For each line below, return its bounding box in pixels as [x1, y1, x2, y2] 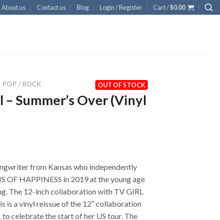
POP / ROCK [2, 80, 42, 88]
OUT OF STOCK [98, 81, 145, 89]
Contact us [36, 3, 66, 11]
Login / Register [100, 3, 142, 11]
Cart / [153, 3, 170, 11]
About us [1, 3, 26, 11]
